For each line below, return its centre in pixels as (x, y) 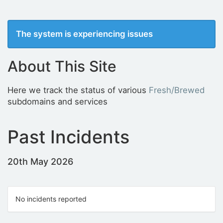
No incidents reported (51, 199)
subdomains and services (57, 102)
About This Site (62, 66)
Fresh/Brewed (177, 90)
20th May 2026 (40, 162)
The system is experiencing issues (84, 34)
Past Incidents (68, 137)
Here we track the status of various (78, 90)
